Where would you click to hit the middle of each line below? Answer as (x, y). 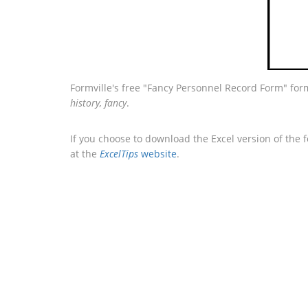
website (157, 154)
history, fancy (98, 103)
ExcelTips (119, 154)
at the (85, 154)
